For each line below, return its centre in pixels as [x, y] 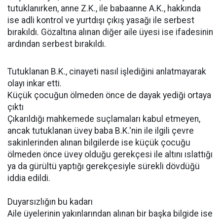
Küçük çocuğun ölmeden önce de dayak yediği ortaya [109, 95]
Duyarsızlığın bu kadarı [50, 202]
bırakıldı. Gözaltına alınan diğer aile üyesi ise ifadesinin [110, 32]
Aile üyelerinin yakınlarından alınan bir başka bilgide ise [110, 214]
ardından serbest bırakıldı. [57, 44]
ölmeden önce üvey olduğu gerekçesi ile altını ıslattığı [110, 155]
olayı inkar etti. [35, 84]
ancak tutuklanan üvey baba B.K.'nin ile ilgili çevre [101, 131]
